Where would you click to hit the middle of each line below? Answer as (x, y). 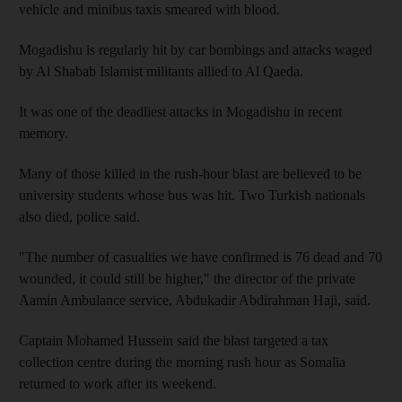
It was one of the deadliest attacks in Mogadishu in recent (180, 112)
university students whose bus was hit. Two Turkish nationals (192, 195)
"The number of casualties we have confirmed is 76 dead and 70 (201, 257)
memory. (44, 133)
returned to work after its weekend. (118, 384)
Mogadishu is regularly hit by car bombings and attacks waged (196, 50)
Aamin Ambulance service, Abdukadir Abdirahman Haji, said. (195, 300)
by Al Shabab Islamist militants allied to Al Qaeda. (161, 71)
